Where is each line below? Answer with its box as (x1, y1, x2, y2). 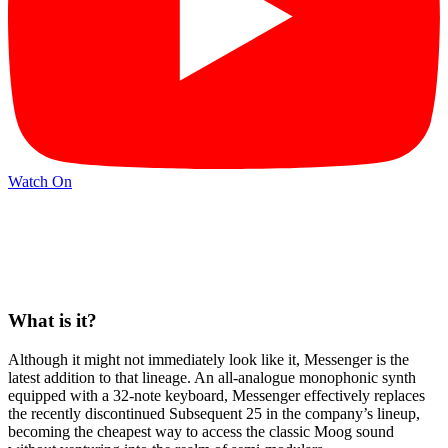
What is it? (8, 309, 97, 331)
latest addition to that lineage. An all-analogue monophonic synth (8, 368, 416, 386)
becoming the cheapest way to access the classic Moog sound (8, 422, 394, 440)
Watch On (8, 172, 72, 190)
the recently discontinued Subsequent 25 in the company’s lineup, (8, 404, 420, 422)
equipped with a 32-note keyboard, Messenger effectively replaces (8, 386, 425, 404)
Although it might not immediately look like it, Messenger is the (8, 350, 409, 368)
